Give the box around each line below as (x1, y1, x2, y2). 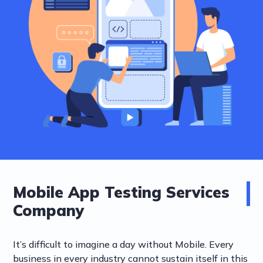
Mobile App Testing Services (13, 183, 230, 203)
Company (13, 201, 85, 221)
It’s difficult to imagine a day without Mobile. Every (13, 238, 234, 251)
